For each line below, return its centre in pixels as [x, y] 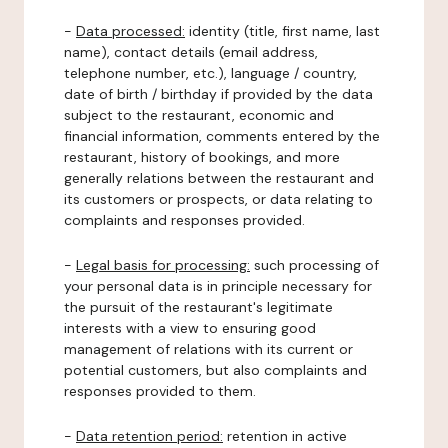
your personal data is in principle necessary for [218, 286]
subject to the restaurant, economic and [199, 115]
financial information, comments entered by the [222, 136]
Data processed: [130, 31]
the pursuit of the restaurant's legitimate [198, 307]
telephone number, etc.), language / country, [210, 73]
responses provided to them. [160, 391]
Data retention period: [149, 436]
